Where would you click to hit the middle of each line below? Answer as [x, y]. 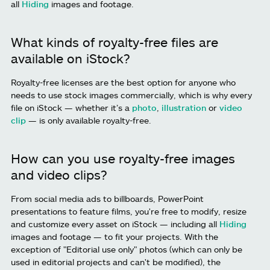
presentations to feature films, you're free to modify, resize [129, 212]
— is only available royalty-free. [89, 121]
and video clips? [59, 175]
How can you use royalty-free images [123, 159]
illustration [184, 108]
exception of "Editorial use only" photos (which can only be [127, 250]
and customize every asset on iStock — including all [115, 224]
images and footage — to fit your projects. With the [115, 237]
